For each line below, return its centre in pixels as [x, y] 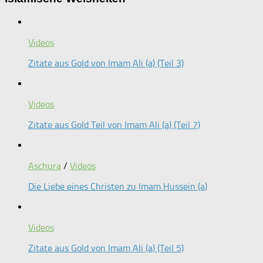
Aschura [45, 166]
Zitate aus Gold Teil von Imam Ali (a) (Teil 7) [114, 124]
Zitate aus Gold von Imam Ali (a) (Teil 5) [106, 248]
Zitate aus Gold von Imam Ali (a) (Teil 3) [106, 63]
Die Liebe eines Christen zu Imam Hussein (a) [118, 186]
